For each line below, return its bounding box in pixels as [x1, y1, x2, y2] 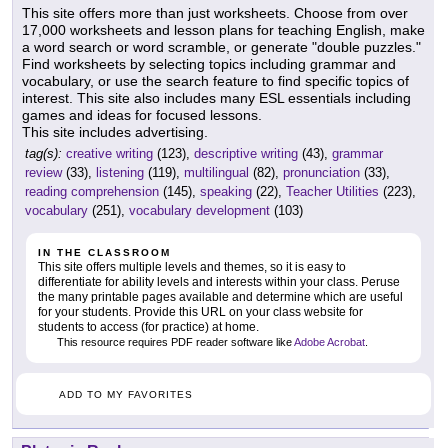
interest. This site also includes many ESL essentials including [22, 90, 411, 107]
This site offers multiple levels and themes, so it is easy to [38, 260, 346, 275]
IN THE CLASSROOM [38, 247, 171, 259]
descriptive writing [194, 146, 298, 162]
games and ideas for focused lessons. [22, 107, 262, 124]
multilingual [184, 165, 249, 181]
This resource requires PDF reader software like [54, 336, 294, 349]
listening [96, 165, 144, 181]
